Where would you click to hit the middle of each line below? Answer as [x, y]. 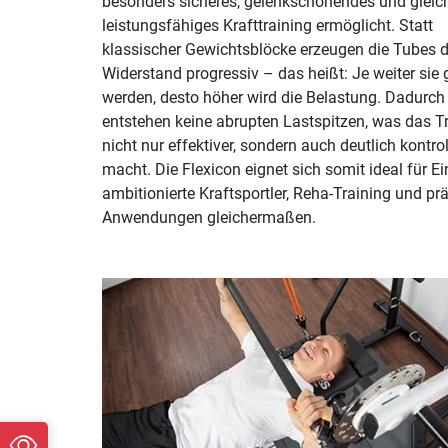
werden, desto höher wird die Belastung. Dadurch [273, 97]
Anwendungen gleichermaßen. [209, 217]
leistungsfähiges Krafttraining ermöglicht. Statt [267, 25]
